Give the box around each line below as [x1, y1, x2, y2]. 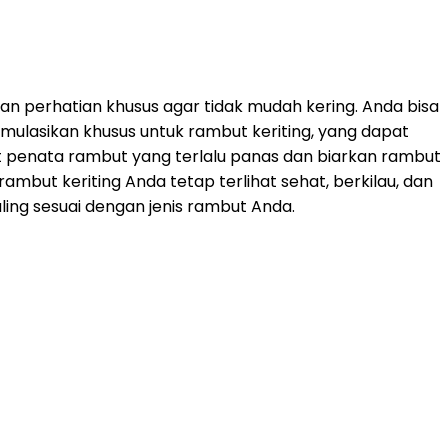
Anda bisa [358, 94, 439, 118]
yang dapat [314, 119, 409, 143]
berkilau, [329, 169, 399, 193]
